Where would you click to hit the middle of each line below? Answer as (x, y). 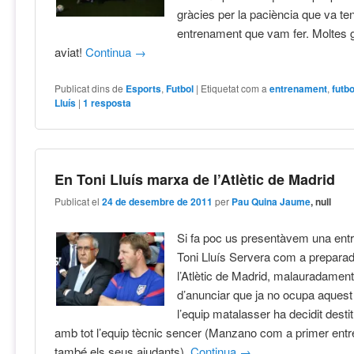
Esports (144, 88)
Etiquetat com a (234, 88)
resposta (110, 102)
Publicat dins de (89, 88)
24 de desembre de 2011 (158, 202)
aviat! (70, 52)
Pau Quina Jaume (271, 202)
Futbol (180, 88)
